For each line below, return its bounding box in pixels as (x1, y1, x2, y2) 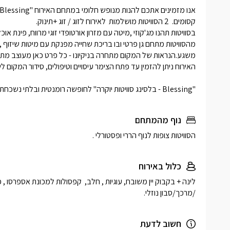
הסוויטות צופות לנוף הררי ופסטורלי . (92, 129, 196, 141)
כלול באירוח (139, 160, 181, 172)
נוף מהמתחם (135, 113, 181, 126)
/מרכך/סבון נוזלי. (142, 187, 196, 198)
